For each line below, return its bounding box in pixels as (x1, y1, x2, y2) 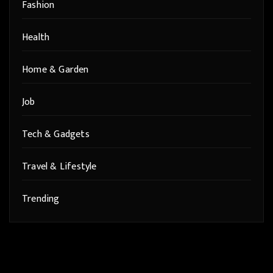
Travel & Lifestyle (22, 158, 97, 175)
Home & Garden (22, 62, 89, 79)
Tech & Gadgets (22, 126, 90, 143)
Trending (22, 191, 60, 208)
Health (22, 29, 50, 46)
